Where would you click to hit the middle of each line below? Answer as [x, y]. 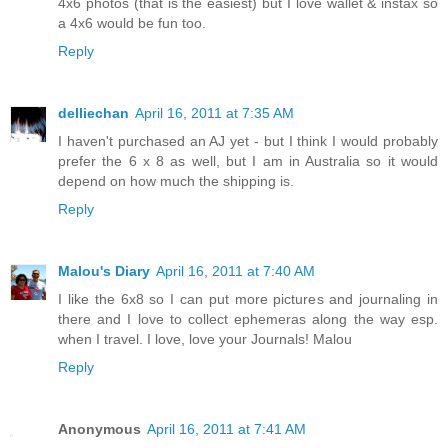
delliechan [93, 112]
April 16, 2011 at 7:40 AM [235, 270]
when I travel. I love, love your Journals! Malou [205, 338]
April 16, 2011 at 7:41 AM [226, 428]
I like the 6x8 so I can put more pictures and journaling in [248, 298]
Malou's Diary [104, 270]
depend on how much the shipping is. [176, 180]
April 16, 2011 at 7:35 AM [214, 112]
